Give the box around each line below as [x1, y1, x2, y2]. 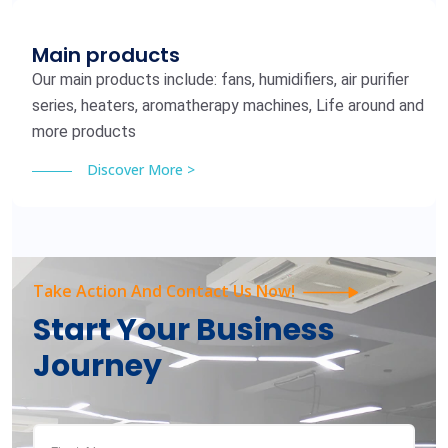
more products [32, 122, 136, 142]
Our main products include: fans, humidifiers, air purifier [32, 70, 409, 90]
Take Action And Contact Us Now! [33, 280, 295, 303]
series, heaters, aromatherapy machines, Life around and [32, 96, 424, 116]
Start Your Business [33, 309, 335, 352]
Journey [33, 345, 162, 388]
